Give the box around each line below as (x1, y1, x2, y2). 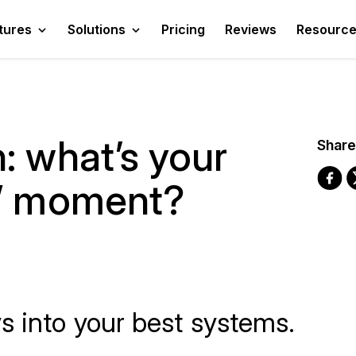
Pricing (161, 21, 205, 37)
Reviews (225, 21, 277, 37)
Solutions (68, 21, 126, 37)
